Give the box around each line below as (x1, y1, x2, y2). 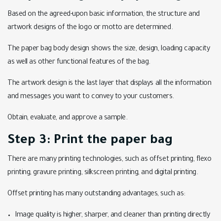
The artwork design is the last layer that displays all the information (7, 80, 212, 88)
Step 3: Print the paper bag (7, 134, 173, 148)
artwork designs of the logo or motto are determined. (7, 24, 173, 33)
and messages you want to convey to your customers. (7, 93, 174, 102)
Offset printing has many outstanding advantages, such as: (7, 190, 185, 199)
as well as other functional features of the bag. (7, 59, 150, 67)
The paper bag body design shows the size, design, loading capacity (7, 45, 210, 54)
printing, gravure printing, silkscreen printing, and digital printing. (7, 169, 198, 178)
